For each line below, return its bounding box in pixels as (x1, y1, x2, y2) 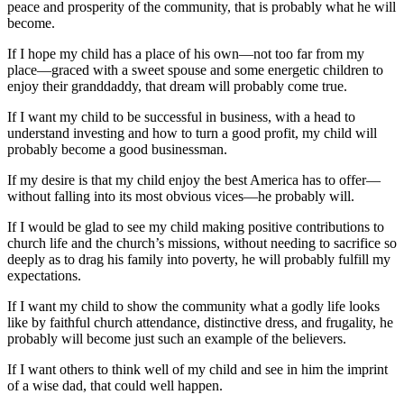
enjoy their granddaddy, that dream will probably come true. (7, 78, 347, 94)
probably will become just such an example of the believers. (7, 330, 346, 346)
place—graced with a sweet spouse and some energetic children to (7, 61, 383, 78)
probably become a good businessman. (7, 141, 227, 157)
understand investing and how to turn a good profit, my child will (7, 124, 377, 141)
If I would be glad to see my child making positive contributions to (7, 218, 384, 234)
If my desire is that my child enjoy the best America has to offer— (7, 171, 381, 188)
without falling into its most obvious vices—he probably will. (7, 188, 354, 204)
